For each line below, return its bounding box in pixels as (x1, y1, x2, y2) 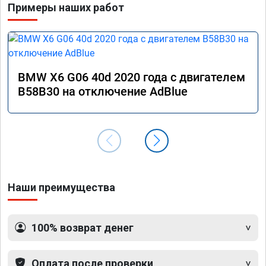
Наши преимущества (8, 180, 115, 194)
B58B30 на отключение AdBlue (18, 84, 188, 99)
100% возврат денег (31, 221, 134, 234)
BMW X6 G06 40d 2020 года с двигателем (18, 69, 245, 84)
